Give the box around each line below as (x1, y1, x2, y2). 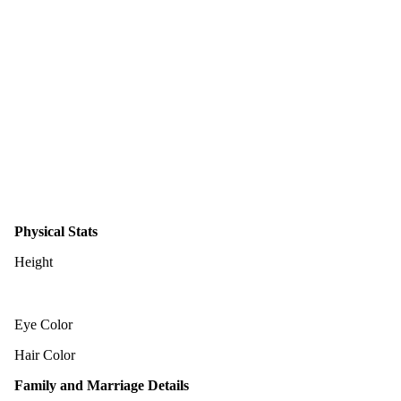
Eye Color (14, 316, 73, 332)
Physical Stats (14, 223, 98, 239)
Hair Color (14, 346, 75, 363)
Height (14, 253, 53, 269)
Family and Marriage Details (14, 377, 189, 393)
